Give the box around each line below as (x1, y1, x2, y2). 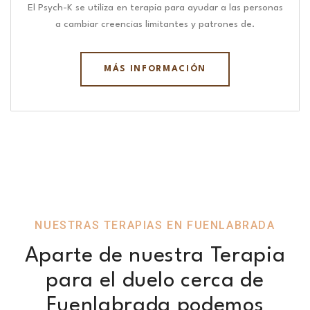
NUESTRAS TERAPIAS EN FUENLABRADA (35, 219, 275, 232)
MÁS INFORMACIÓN (103, 65, 207, 74)
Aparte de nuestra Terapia (24, 246, 286, 267)
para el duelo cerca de (46, 271, 264, 292)
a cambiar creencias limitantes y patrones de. (55, 19, 255, 30)
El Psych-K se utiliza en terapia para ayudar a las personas (27, 3, 283, 13)
